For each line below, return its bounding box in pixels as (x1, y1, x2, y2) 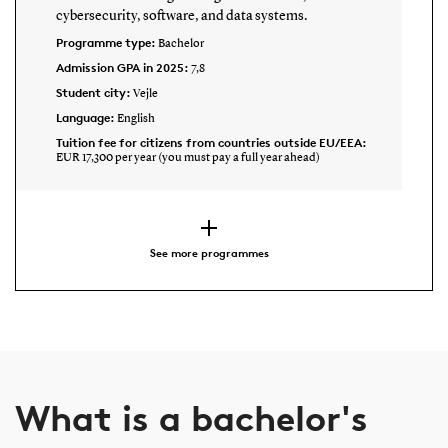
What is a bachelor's (14, 397, 368, 441)
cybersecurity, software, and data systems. (55, 8, 307, 23)
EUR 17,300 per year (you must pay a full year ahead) (55, 151, 320, 164)
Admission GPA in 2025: (55, 59, 191, 75)
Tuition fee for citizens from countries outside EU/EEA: (55, 134, 366, 150)
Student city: (55, 84, 133, 100)
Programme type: (55, 34, 158, 50)
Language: (55, 109, 117, 125)
